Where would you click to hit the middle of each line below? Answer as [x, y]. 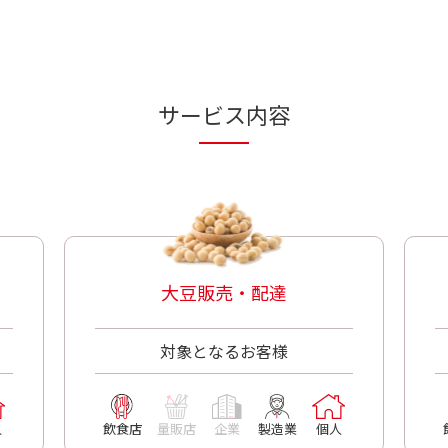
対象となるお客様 [224, 351]
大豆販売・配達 [224, 292]
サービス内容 [224, 114]
